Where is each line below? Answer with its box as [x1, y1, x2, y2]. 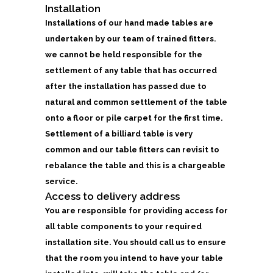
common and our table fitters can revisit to [45, 145, 219, 154]
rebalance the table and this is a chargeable [45, 161, 225, 170]
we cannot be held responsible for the [45, 50, 202, 59]
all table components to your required [45, 222, 202, 231]
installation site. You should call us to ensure [45, 238, 226, 247]
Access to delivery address [45, 190, 180, 202]
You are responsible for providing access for [45, 206, 228, 215]
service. [45, 177, 78, 186]
